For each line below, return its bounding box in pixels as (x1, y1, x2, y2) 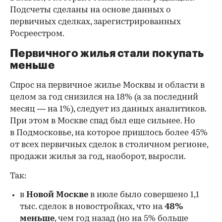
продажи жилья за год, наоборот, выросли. (10, 153, 186, 162)
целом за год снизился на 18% (10, 93, 132, 102)
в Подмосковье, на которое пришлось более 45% (10, 129, 208, 138)
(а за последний (134, 93, 198, 102)
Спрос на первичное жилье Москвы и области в (10, 81, 205, 90)
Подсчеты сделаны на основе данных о (10, 6, 171, 15)
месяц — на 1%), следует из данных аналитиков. (10, 105, 206, 114)
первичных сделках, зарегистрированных (10, 18, 181, 27)
